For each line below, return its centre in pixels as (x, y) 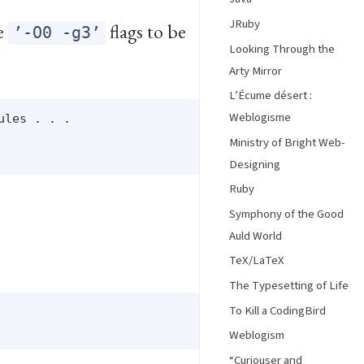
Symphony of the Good (286, 214)
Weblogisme (260, 118)
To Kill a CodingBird (277, 310)
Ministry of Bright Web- (287, 142)
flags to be (146, 32)
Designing (255, 164)
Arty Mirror (256, 71)
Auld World (256, 236)
